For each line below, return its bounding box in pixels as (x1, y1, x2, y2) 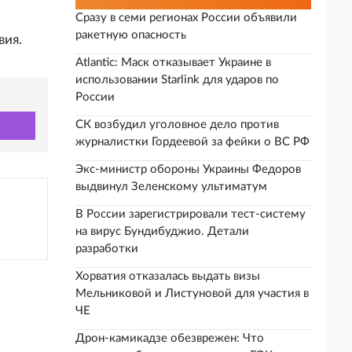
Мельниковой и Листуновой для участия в (75, 288, 309, 299)
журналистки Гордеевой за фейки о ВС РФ (75, 136, 310, 148)
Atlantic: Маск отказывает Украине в (75, 57, 271, 68)
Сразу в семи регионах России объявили (75, 12, 297, 24)
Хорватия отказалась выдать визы (75, 270, 260, 282)
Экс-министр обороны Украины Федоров (75, 163, 301, 175)
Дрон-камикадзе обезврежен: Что (75, 332, 264, 344)
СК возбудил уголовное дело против (75, 119, 279, 130)
